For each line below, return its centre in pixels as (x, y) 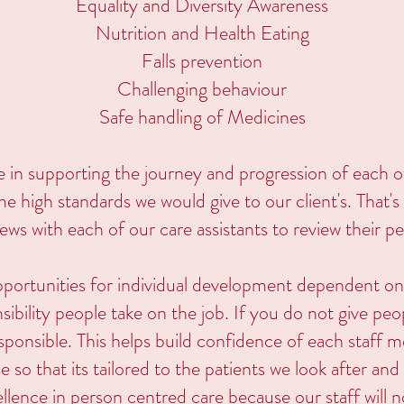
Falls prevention (202, 61)
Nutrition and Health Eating (202, 33)
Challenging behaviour (202, 89)
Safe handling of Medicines (202, 117)
